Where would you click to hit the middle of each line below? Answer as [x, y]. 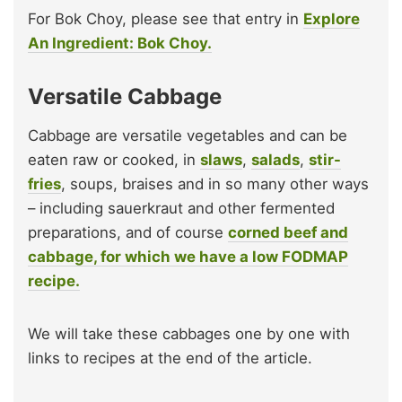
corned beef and [288, 232]
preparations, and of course [128, 232]
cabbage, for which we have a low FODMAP [188, 256]
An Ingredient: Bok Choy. [120, 43]
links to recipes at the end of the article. [170, 358]
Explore [332, 18]
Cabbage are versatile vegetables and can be [188, 135]
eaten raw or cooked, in [114, 159]
